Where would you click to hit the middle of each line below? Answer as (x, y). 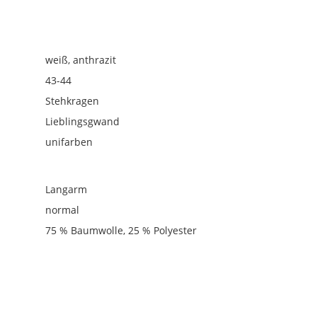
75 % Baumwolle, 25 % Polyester (121, 230)
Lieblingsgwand (83, 121)
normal (63, 210)
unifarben (69, 142)
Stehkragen (73, 101)
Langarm (67, 189)
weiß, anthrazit (81, 60)
